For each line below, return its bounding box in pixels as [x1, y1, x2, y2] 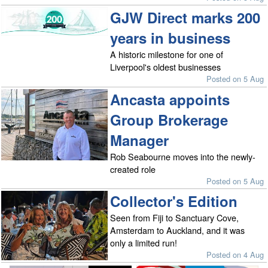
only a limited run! [110, 236, 178, 249]
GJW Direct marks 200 [110, 7, 261, 28]
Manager [110, 129, 169, 150]
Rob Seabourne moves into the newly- [110, 150, 256, 163]
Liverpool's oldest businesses [110, 60, 221, 74]
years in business [110, 28, 231, 48]
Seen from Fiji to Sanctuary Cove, [110, 211, 239, 224]
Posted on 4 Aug [206, 249, 264, 261]
